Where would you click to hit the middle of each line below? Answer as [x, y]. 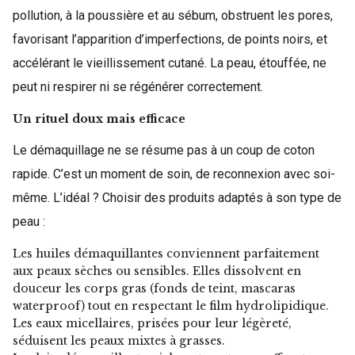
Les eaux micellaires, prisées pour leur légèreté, [152, 323]
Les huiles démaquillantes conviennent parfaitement [166, 253]
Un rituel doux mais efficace [99, 118]
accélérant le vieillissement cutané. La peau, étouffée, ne [170, 63]
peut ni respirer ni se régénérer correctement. [138, 86]
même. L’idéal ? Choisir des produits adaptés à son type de [177, 197]
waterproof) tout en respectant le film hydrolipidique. [171, 305]
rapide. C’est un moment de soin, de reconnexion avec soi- [174, 174]
